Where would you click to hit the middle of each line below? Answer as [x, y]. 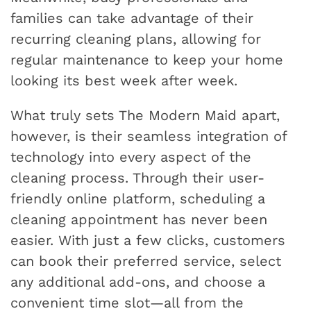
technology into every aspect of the [131, 157]
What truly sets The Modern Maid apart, [145, 116]
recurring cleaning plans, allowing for [136, 39]
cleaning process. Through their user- [137, 178]
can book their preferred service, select [146, 261]
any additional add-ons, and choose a [138, 282]
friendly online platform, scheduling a [138, 199]
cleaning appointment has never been [139, 220]
